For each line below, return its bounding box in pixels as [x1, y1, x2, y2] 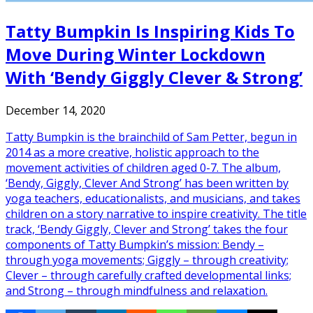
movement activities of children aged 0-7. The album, [6, 159, 281, 175]
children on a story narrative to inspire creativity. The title [6, 205, 307, 221]
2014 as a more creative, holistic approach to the [6, 144, 259, 160]
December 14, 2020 [6, 102, 105, 118]
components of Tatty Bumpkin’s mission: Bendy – [6, 236, 264, 252]
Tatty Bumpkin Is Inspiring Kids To [6, 19, 295, 43]
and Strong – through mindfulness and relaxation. [6, 282, 268, 298]
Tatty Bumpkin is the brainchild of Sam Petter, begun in [6, 129, 297, 145]
